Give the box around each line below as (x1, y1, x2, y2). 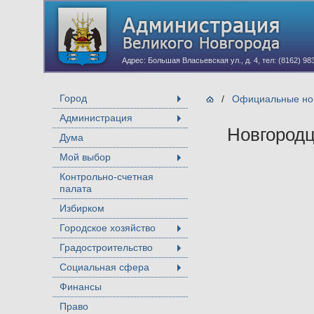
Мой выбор (60, 151, 111, 163)
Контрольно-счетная (60, 171, 153, 182)
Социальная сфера (60, 261, 149, 273)
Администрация (60, 112, 132, 123)
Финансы (60, 281, 102, 292)
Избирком (60, 203, 104, 214)
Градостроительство (60, 242, 153, 253)
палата (60, 183, 92, 194)
